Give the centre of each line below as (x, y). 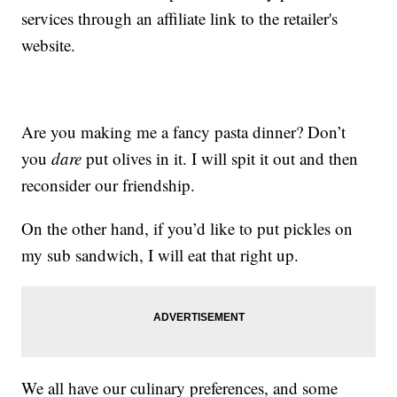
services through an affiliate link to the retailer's (180, 19)
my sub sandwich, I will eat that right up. (160, 255)
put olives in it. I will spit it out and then (220, 159)
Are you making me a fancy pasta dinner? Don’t (184, 132)
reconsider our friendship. (109, 185)
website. (49, 45)
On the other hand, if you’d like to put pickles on (187, 229)
